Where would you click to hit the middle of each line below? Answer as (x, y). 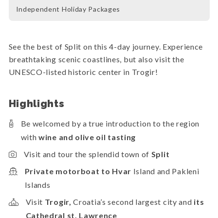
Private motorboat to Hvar (79, 171)
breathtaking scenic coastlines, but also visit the (96, 59)
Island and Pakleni (166, 171)
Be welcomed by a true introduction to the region (110, 123)
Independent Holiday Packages (68, 9)
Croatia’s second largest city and (134, 201)
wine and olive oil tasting (87, 137)
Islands (37, 184)
